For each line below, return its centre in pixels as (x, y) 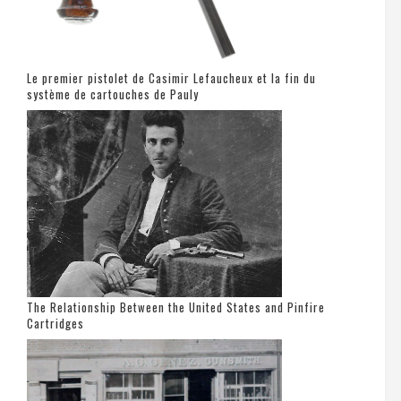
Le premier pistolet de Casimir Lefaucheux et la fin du (171, 77)
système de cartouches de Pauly (113, 94)
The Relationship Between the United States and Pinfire (176, 307)
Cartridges (55, 323)
